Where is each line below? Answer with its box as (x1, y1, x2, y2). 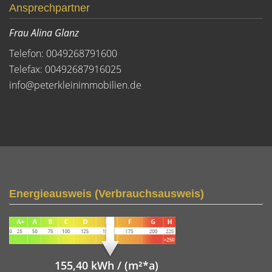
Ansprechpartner (9, 2, 90, 14)
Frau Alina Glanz (9, 26, 79, 39)
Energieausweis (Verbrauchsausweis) (9, 188, 204, 200)
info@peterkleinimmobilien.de (9, 78, 141, 92)
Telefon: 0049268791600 (9, 47, 117, 60)
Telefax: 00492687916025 (9, 63, 121, 76)
